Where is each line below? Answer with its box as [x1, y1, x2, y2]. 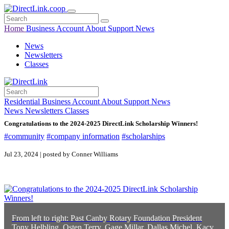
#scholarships [122, 132, 165, 141]
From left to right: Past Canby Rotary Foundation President [12, 214, 202, 222]
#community [4, 132, 44, 141]
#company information [47, 132, 120, 141]
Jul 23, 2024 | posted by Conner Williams [4, 150, 118, 158]
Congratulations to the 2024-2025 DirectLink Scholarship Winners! [4, 120, 198, 127]
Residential [4, 97, 42, 106]
